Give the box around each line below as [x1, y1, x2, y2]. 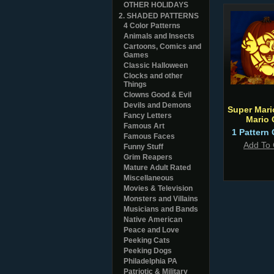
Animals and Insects [124, 32, 194, 40]
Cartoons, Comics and [124, 42, 201, 51]
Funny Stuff [124, 143, 163, 151]
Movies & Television [124, 184, 193, 193]
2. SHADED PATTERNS [119, 12, 199, 20]
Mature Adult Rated [124, 163, 191, 172]
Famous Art [124, 122, 165, 130]
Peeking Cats [124, 236, 170, 245]
